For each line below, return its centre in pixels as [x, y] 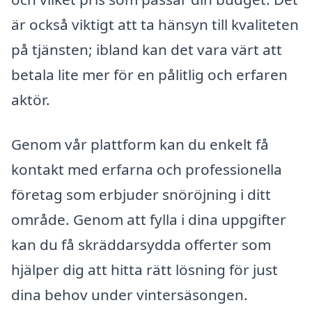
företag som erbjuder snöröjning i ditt [141, 194]
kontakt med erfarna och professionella [147, 169]
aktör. [31, 100]
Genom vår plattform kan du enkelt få [140, 144]
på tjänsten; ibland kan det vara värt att [147, 50]
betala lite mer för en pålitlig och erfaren [149, 75]
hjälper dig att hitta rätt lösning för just [145, 269]
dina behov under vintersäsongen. [130, 294]
